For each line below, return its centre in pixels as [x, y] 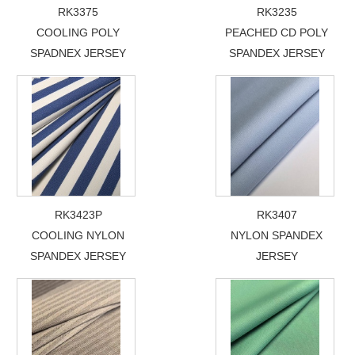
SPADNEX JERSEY [78, 53]
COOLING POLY [78, 32]
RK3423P [78, 214]
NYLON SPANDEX [277, 235]
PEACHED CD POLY [277, 32]
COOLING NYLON [78, 235]
